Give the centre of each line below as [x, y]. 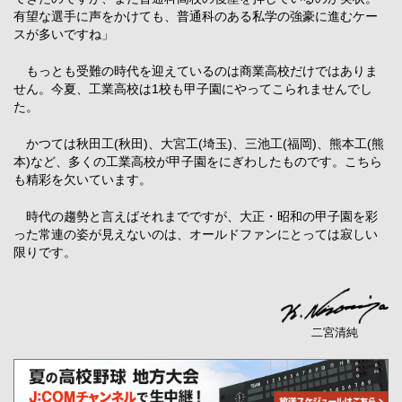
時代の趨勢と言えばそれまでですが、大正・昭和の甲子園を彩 [196, 216]
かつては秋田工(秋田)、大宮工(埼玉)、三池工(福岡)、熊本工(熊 [199, 143]
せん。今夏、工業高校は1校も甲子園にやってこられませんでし [193, 88]
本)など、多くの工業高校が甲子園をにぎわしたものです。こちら [198, 161]
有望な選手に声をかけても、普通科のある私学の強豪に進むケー [196, 16]
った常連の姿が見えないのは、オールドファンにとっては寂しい [196, 234]
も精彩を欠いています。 [83, 179]
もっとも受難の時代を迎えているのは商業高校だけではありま [196, 70]
